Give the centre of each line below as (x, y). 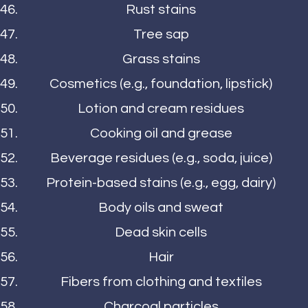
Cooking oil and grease (161, 134)
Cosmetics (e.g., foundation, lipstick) (161, 84)
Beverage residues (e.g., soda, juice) (161, 158)
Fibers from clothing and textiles (161, 282)
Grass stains (161, 59)
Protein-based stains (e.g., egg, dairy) (161, 183)
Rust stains (161, 10)
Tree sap (161, 35)
